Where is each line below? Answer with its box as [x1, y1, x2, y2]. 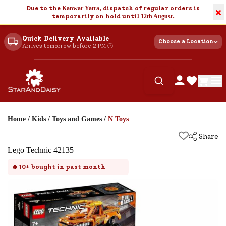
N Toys [108, 115, 129, 123]
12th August [140, 13, 173, 20]
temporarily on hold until [51, 13, 141, 20]
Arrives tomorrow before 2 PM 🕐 [22, 42, 113, 49]
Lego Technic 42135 [8, 146, 74, 154]
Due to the [26, 5, 62, 12]
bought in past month [30, 163, 105, 171]
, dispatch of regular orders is [99, 5, 200, 12]
